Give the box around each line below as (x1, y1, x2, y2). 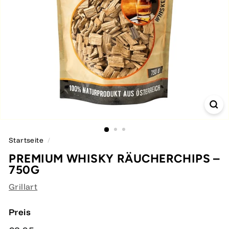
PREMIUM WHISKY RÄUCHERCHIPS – (9, 151, 220, 166)
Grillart (9, 181, 38, 192)
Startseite (9, 135, 44, 144)
